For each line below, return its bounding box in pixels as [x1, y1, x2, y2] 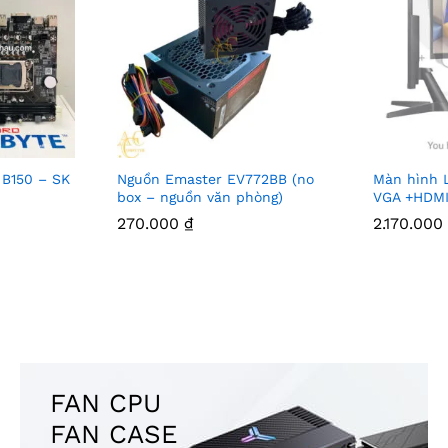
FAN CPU [49, 387, 161, 418]
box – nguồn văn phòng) [116, 188, 283, 205]
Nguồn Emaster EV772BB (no [116, 170, 314, 187]
